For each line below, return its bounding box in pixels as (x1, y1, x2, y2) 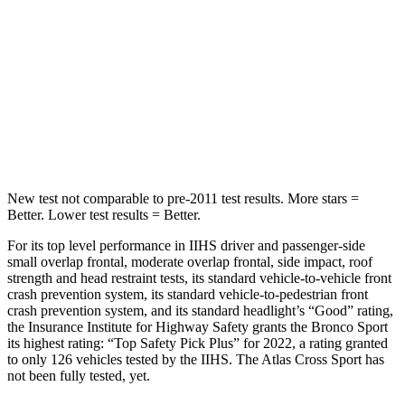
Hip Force (85, 133, 133, 146)
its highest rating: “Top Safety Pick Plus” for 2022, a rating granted (7, 334, 388, 351)
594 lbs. (280, 133, 320, 146)
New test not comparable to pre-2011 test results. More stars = (7, 190, 359, 206)
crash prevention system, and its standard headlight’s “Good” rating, (7, 302, 393, 318)
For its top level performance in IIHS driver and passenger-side (7, 237, 365, 253)
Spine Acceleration (62, 91, 155, 105)
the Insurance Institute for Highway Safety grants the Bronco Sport (7, 318, 388, 334)
